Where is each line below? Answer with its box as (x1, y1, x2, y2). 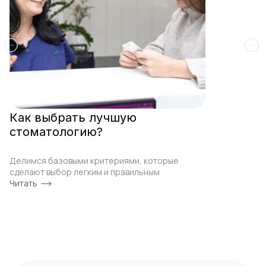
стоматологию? (9, 125, 103, 139)
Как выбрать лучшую (9, 110, 137, 125)
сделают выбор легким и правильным (9, 166, 160, 178)
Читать (9, 178, 37, 189)
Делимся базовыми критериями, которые (9, 155, 179, 166)
